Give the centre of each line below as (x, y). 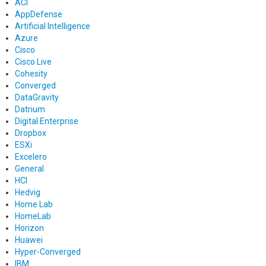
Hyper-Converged (48, 251)
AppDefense (39, 14)
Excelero (31, 156)
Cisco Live (33, 61)
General (29, 168)
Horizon (29, 228)
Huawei (29, 240)
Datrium (30, 109)
